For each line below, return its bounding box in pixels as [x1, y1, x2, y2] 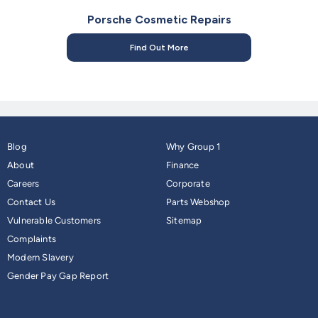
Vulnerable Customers [7, 215, 101, 226]
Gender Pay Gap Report [7, 270, 109, 282]
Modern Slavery [7, 252, 74, 263]
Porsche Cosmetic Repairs [87, 13, 231, 27]
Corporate [166, 178, 210, 190]
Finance [166, 160, 199, 171]
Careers [7, 178, 40, 190]
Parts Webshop [166, 197, 231, 208]
